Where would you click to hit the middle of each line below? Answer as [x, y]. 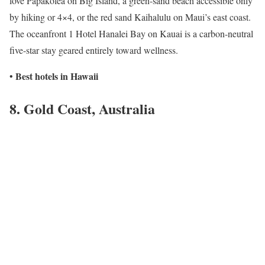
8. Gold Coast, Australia [82, 108]
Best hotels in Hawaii [57, 76]
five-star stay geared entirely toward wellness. [94, 50]
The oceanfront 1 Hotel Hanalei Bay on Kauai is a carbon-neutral [131, 33]
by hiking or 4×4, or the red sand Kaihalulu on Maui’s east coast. [130, 17]
